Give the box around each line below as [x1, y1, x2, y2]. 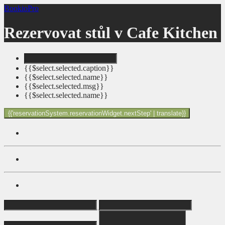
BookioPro [4, 4, 39, 13]
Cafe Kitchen [127, 24, 217, 42]
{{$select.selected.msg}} [24, 81, 104, 90]
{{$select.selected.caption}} [24, 63, 114, 72]
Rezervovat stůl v [4, 24, 127, 42]
